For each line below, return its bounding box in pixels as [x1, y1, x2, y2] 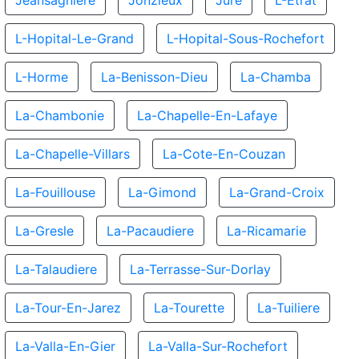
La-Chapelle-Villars [15, 146, 130, 162]
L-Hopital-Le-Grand [15, 30, 134, 46]
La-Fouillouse [15, 184, 95, 200]
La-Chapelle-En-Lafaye [137, 107, 277, 123]
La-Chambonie [15, 107, 104, 123]
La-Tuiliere [257, 300, 320, 316]
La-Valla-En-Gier [15, 338, 115, 354]
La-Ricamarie [227, 223, 306, 239]
